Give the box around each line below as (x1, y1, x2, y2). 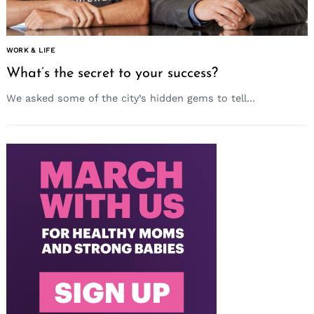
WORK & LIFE (6, 46, 55, 55)
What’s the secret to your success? (6, 66, 218, 81)
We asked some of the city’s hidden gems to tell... (6, 93, 255, 104)
